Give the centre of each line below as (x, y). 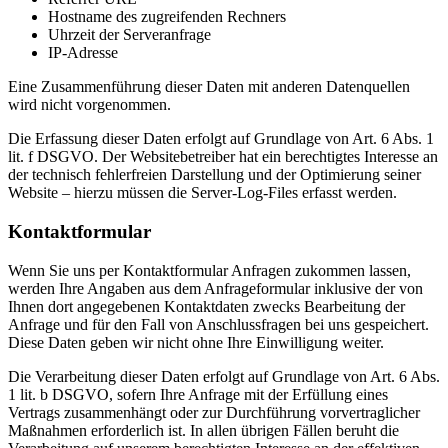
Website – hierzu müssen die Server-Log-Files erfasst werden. (202, 193)
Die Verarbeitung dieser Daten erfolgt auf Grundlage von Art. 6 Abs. (224, 376)
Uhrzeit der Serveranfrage (129, 35)
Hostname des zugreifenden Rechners (167, 17)
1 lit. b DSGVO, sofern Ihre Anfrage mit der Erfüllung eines (198, 394)
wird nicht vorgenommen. (89, 105)
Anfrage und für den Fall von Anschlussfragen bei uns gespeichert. (218, 324)
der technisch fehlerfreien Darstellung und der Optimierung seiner (214, 175)
